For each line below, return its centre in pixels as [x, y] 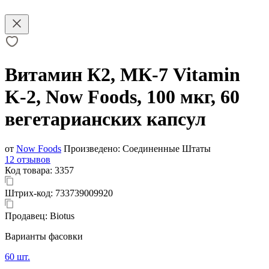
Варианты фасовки [44, 236]
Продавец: [27, 216]
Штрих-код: [30, 193]
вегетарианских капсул [105, 119]
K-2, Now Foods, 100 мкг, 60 [122, 97]
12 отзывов [28, 159]
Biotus [62, 216]
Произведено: [92, 148]
